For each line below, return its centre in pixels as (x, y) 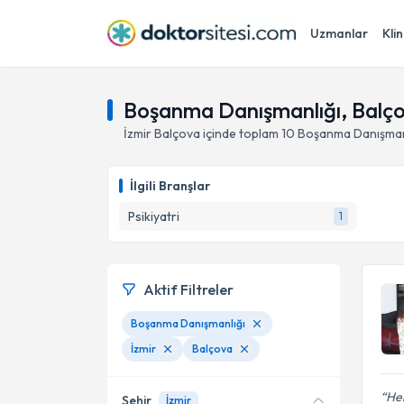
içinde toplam (239, 133)
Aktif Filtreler (188, 289)
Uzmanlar (339, 33)
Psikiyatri (154, 216)
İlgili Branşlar (170, 186)
